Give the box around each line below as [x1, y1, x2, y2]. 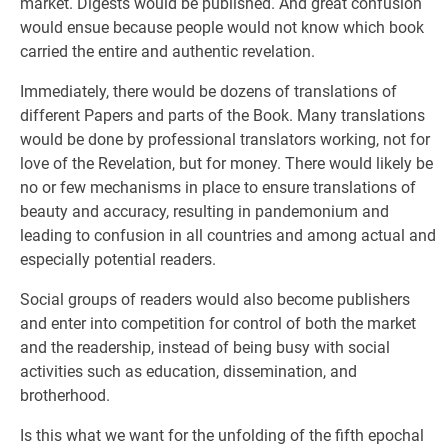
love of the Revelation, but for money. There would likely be [20, 154, 433, 173]
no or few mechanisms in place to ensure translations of [20, 178, 416, 197]
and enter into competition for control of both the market [20, 314, 416, 333]
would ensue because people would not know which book [20, 18, 424, 37]
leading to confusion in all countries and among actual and [20, 226, 436, 245]
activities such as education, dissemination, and [20, 362, 357, 381]
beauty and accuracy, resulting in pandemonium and [20, 202, 389, 221]
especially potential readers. [20, 250, 216, 269]
